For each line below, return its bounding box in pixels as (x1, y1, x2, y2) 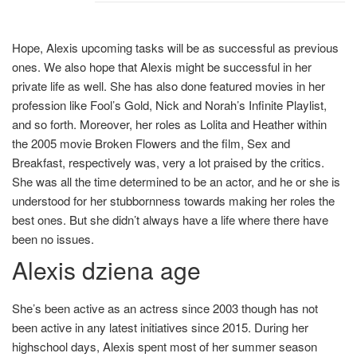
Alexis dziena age (12, 253, 201, 287)
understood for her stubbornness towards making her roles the (12, 192, 335, 209)
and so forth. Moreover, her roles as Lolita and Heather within (12, 116, 327, 132)
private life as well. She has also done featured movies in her (12, 77, 325, 94)
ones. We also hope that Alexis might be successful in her (12, 58, 312, 75)
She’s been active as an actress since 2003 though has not (12, 300, 318, 316)
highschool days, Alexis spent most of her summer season (12, 338, 317, 355)
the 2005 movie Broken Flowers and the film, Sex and (12, 135, 290, 151)
